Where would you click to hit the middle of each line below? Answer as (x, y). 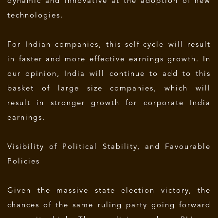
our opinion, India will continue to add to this (109, 74)
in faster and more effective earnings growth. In (109, 60)
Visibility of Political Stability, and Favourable (109, 147)
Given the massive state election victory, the (109, 191)
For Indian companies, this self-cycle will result (109, 45)
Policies (24, 162)
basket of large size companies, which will (109, 89)
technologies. (35, 16)
